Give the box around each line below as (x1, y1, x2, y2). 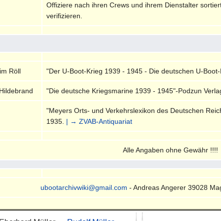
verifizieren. (46, 11, 83, 20)
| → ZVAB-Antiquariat (66, 117, 133, 125)
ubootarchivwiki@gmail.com (40, 183, 127, 191)
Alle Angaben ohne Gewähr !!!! (122, 146, 218, 154)
